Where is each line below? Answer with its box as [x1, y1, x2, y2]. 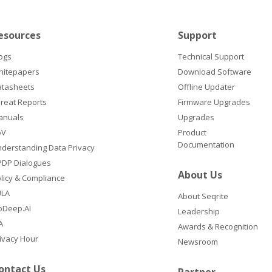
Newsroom [178, 236, 219, 247]
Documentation [178, 138, 235, 150]
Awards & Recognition [178, 220, 259, 232]
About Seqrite [178, 190, 229, 202]
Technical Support [178, 50, 245, 62]
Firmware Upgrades [178, 96, 251, 107]
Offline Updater [178, 81, 236, 92]
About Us [178, 168, 223, 182]
